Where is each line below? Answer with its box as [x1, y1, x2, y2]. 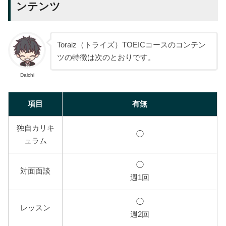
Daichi [20, 72, 34, 78]
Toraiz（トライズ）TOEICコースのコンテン [56, 40, 206, 49]
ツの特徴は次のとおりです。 [56, 53, 155, 62]
